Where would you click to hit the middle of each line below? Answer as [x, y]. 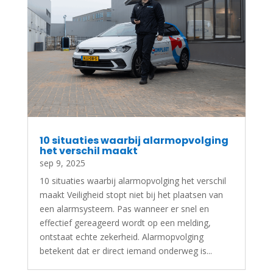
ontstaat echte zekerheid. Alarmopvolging [121, 237]
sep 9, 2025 [62, 163]
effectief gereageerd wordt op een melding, [125, 223]
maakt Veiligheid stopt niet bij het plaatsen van [131, 195]
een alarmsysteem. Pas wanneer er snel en [124, 209]
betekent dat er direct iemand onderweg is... [126, 251]
